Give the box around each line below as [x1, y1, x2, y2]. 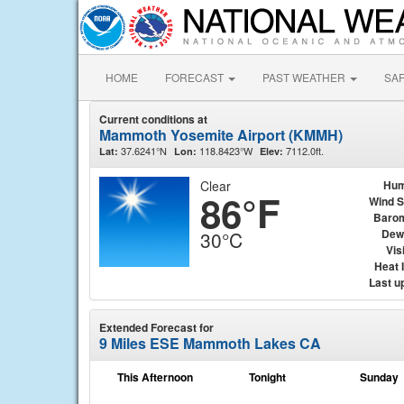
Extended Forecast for [99, 319, 214, 335]
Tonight [248, 369, 286, 385]
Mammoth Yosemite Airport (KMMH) [99, 124, 343, 145]
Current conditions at [99, 111, 207, 127]
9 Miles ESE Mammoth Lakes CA [99, 333, 321, 353]
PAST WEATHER [262, 69, 348, 85]
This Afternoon [117, 369, 193, 385]
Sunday [359, 369, 399, 385]
